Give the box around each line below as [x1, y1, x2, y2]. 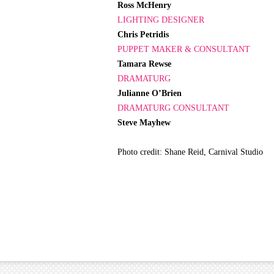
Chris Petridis [117, 30, 169, 40]
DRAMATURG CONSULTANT [117, 103, 229, 113]
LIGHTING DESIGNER [117, 15, 204, 25]
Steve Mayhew [117, 118, 171, 128]
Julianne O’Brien [117, 89, 182, 98]
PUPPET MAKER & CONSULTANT [117, 45, 250, 54]
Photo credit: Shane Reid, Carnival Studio [117, 147, 263, 157]
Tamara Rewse [117, 59, 171, 69]
